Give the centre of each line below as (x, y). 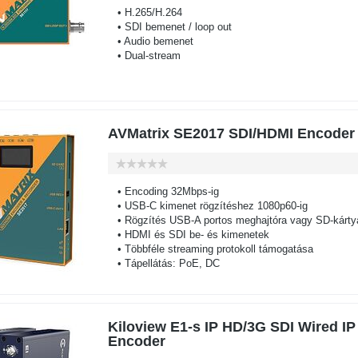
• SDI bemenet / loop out (169, 27)
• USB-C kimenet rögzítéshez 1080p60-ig (207, 206)
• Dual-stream (144, 56)
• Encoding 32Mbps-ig (163, 191)
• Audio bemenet (150, 41)
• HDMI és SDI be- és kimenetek (188, 235)
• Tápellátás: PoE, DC (163, 263)
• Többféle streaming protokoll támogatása (210, 249)
